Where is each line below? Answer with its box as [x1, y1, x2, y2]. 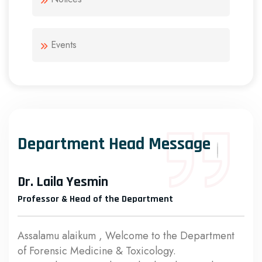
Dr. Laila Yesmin [18, 173, 108, 191]
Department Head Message [18, 133, 211, 156]
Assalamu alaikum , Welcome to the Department [18, 228, 235, 244]
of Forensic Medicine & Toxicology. [18, 243, 179, 259]
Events [51, 38, 77, 52]
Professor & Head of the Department [18, 193, 173, 206]
